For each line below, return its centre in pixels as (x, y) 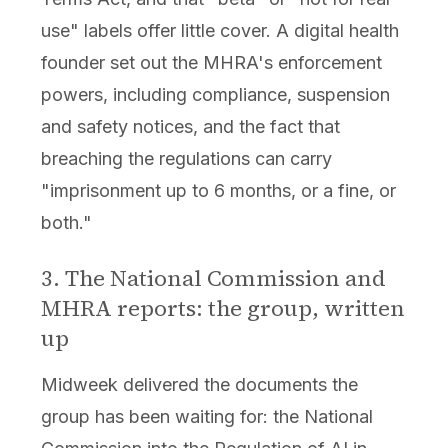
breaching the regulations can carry (186, 158)
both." (66, 222)
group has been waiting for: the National (206, 416)
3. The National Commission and (213, 277)
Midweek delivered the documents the (199, 384)
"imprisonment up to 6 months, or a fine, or (218, 190)
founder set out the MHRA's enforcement (211, 62)
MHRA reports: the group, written (222, 307)
